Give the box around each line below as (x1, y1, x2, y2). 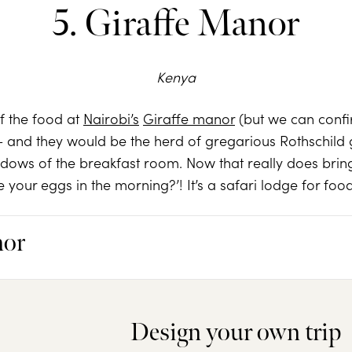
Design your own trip (130, 317, 341, 349)
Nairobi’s (83, 108, 139, 129)
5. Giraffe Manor (53, 2, 299, 47)
